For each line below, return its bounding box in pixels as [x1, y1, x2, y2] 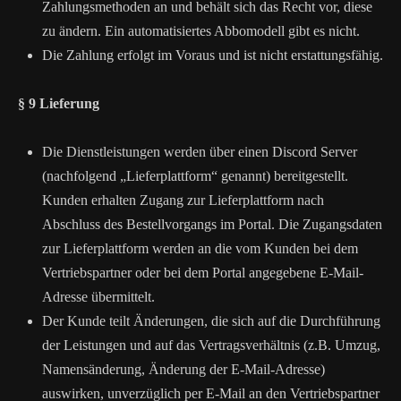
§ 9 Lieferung [18, 96, 99, 111]
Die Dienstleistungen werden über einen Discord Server [42, 144, 357, 159]
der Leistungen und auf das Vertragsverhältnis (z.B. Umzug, [42, 337, 380, 353]
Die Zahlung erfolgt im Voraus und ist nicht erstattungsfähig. [42, 47, 383, 63]
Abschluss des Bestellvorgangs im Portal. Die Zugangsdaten [42, 217, 382, 232]
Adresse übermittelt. [42, 289, 155, 304]
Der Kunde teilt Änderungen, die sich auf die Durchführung [42, 313, 380, 328]
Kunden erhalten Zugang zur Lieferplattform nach [42, 192, 324, 208]
